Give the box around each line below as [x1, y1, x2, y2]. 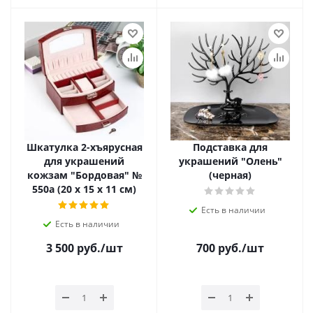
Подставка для [193, 140, 268, 154]
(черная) [209, 168, 252, 182]
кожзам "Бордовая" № [27, 168, 142, 182]
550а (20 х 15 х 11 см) [32, 182, 136, 196]
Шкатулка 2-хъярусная [26, 140, 143, 154]
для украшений [44, 154, 124, 168]
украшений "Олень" [178, 154, 282, 168]
